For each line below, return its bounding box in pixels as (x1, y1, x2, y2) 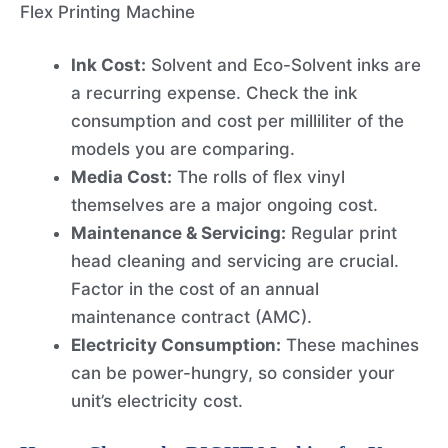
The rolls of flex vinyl (172, 167, 345, 188)
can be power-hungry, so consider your (71, 363, 395, 384)
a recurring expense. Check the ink (71, 83, 357, 104)
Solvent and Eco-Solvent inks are (146, 55, 421, 76)
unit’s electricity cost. (71, 391, 243, 412)
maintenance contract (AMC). (71, 307, 312, 328)
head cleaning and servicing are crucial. (71, 251, 399, 272)
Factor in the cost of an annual (71, 279, 319, 300)
